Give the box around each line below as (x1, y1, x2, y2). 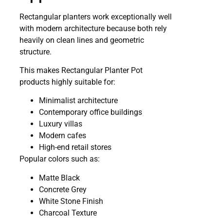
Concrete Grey (39, 184, 87, 194)
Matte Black (39, 173, 80, 182)
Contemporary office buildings (39, 108, 142, 117)
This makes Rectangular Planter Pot (19, 66, 143, 75)
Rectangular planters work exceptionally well (19, 12, 172, 21)
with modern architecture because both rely (19, 23, 167, 33)
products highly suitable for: (19, 77, 115, 87)
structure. (19, 47, 52, 56)
